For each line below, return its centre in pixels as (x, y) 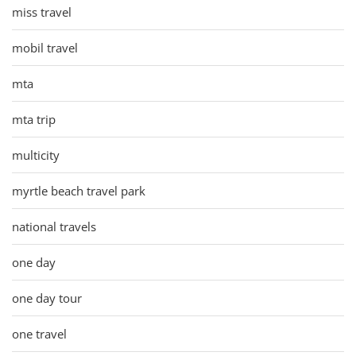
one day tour (47, 298)
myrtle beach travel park (79, 190)
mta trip (34, 119)
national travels (54, 226)
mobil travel (45, 47)
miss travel (42, 12)
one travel (39, 333)
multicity (36, 155)
